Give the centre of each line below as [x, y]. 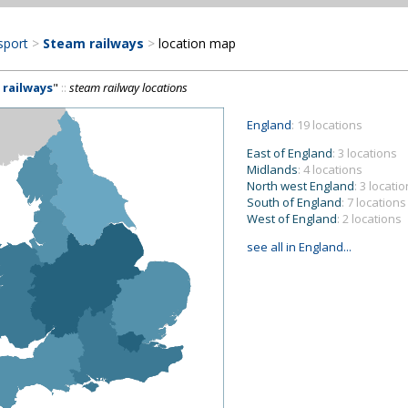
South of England [294, 202]
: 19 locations [327, 125]
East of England [290, 153]
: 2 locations [369, 219]
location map [195, 43]
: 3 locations [365, 153]
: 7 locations [374, 202]
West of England [292, 219]
